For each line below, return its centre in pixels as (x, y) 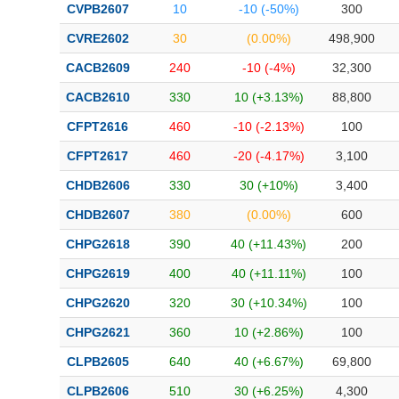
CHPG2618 (98, 244)
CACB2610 (98, 97)
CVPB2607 (98, 9)
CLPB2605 (98, 362)
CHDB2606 (98, 185)
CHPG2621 (98, 332)
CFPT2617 (98, 156)
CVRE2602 (98, 38)
